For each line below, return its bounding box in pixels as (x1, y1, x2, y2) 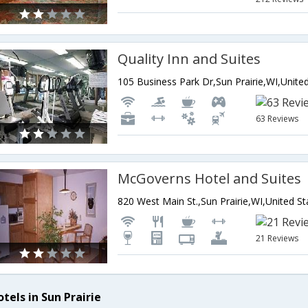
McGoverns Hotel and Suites (118, 169, 302, 188)
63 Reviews (256, 113, 299, 124)
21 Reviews (256, 232, 299, 244)
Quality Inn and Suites (118, 49, 261, 68)
